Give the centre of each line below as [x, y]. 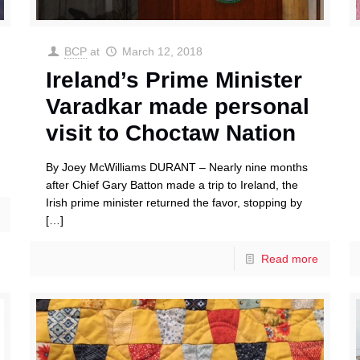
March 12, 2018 [162, 52]
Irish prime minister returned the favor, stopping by [174, 203]
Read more [290, 259]
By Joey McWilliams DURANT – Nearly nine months [176, 168]
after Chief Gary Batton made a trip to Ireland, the [172, 185]
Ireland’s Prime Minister [174, 80]
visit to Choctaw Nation [170, 133]
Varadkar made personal [177, 107]
